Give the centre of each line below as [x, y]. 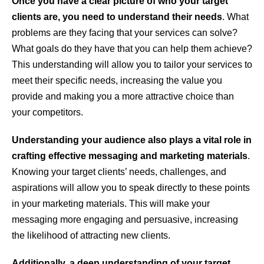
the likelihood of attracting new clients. [91, 236]
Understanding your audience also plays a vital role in [132, 140]
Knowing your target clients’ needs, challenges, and [119, 172]
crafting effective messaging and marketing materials [130, 156]
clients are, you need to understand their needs [117, 17]
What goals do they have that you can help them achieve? [132, 49]
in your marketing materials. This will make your [111, 204]
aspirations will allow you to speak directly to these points [131, 188]
